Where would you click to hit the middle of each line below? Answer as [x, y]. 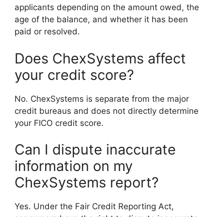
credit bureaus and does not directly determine [107, 111]
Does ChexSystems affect [100, 58]
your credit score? [74, 75]
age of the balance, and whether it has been [101, 20]
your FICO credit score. [59, 123]
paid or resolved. [47, 32]
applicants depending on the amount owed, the [107, 8]
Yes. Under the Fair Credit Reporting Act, [94, 207]
